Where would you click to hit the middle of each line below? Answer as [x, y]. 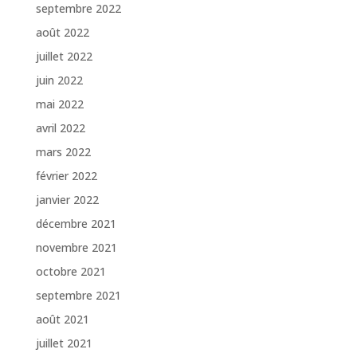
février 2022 [66, 176]
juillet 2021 [64, 343]
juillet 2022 [64, 57]
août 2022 [62, 33]
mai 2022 [59, 104]
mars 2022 [63, 152]
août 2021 [62, 320]
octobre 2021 [71, 272]
